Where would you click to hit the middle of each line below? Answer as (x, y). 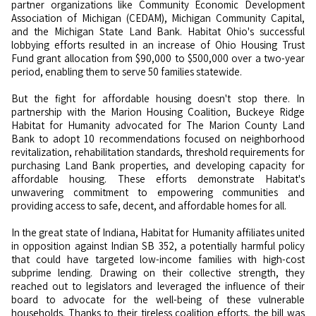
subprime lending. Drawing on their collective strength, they (158, 273)
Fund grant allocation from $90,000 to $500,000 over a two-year (158, 58)
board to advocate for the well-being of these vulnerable (158, 299)
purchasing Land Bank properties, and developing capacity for (158, 165)
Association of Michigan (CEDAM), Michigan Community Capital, (158, 18)
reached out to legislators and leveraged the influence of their (158, 286)
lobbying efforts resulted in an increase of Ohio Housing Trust (158, 45)
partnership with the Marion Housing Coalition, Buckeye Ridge (158, 112)
